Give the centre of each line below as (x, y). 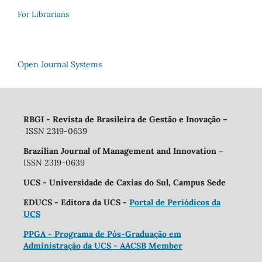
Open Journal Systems (60, 65)
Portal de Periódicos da (175, 203)
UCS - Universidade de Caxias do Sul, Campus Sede (124, 183)
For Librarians (43, 15)
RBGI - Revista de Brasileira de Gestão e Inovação (122, 120)
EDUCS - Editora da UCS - (76, 203)
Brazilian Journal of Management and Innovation (121, 151)
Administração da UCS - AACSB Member (103, 246)
